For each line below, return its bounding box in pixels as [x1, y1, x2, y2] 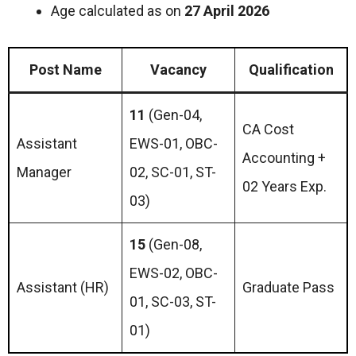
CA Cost [242, 121, 294, 137]
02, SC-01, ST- [130, 164, 216, 180]
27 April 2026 [184, 2, 269, 19]
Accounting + [242, 149, 326, 166]
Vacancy [150, 61, 207, 78]
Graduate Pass [242, 279, 335, 296]
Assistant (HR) [17, 279, 109, 296]
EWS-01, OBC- [130, 135, 218, 152]
